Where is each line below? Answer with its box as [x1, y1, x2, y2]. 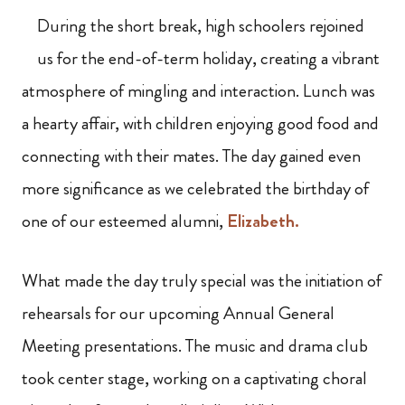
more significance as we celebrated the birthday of [22, 175, 369, 202]
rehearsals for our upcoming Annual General [22, 300, 334, 327]
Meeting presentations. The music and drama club [22, 333, 368, 360]
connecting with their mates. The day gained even [22, 143, 361, 170]
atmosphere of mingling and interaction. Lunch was [22, 78, 375, 105]
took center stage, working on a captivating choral [22, 365, 367, 392]
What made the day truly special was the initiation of [22, 268, 381, 295]
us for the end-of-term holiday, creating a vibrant [37, 45, 380, 72]
